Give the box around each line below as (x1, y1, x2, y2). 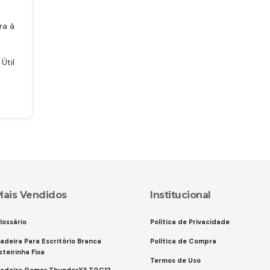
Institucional (150, 189, 211, 201)
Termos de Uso (150, 256, 201, 265)
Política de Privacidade (150, 218, 230, 226)
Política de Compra (150, 237, 216, 245)
